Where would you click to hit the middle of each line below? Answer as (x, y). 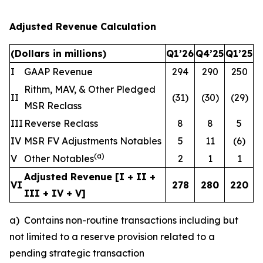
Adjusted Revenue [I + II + (90, 177)
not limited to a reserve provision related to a (112, 237)
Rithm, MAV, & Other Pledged (90, 89)
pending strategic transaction (77, 253)
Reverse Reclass (61, 123)
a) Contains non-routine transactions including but (124, 220)
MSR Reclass (53, 106)
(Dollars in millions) (58, 53)
